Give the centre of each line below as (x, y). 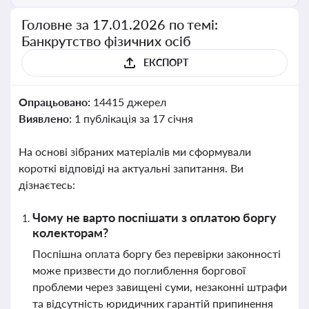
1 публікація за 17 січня (133, 118)
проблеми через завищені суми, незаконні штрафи (160, 287)
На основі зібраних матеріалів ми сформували (135, 151)
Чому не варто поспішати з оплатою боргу (154, 217)
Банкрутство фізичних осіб (106, 41)
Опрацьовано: (56, 102)
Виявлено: (47, 118)
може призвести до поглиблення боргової (139, 270)
